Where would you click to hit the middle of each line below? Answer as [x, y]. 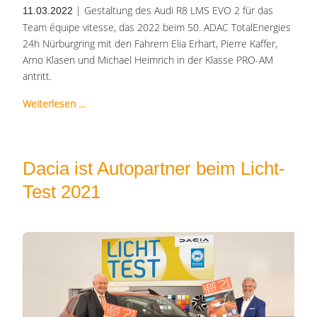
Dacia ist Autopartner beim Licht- [154, 169]
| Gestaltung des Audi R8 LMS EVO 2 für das [173, 11]
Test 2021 [62, 192]
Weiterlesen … [54, 104]
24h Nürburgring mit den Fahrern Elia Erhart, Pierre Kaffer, [150, 44]
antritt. [37, 76]
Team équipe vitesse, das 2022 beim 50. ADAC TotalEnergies [157, 28]
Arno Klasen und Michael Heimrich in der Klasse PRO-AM [148, 60]
